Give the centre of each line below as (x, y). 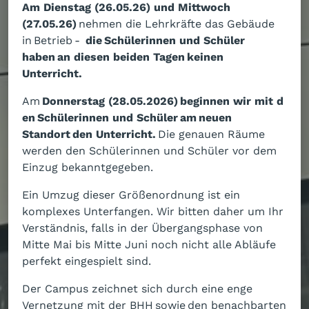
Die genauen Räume (210, 134)
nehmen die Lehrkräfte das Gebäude (176, 23)
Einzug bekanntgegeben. (91, 167)
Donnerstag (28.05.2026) (110, 101)
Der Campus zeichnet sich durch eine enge (137, 288)
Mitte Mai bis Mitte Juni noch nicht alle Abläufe (149, 244)
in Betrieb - (54, 40)
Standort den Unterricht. (89, 134)
